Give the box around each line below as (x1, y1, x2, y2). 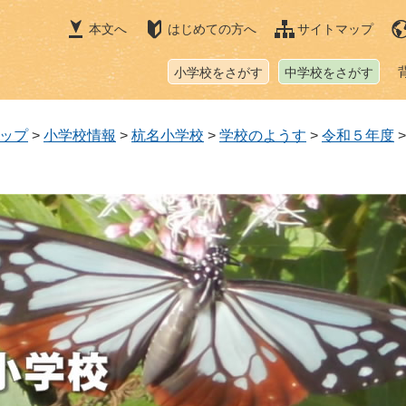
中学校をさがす (285, 65, 373, 80)
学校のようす (219, 128, 306, 143)
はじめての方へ (168, 22, 256, 36)
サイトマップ (297, 22, 373, 36)
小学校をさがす (174, 65, 263, 80)
